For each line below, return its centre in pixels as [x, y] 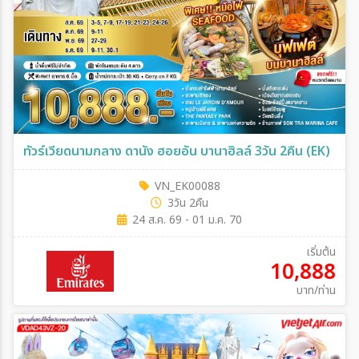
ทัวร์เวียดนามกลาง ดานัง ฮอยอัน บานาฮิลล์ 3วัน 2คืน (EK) [177, 151]
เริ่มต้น [321, 252]
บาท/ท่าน [316, 290]
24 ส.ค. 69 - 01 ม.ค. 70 [187, 220]
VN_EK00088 [187, 186]
